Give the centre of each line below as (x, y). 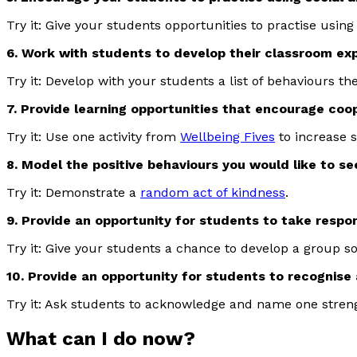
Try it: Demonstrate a (73, 192)
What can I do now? (101, 338)
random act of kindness (213, 192)
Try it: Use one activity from (93, 136)
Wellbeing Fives (228, 136)
